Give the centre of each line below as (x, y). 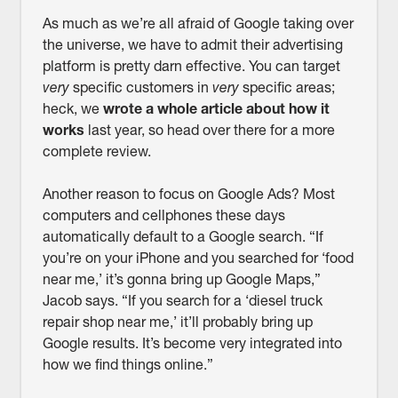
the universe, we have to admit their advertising (192, 45)
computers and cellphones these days (163, 215)
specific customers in (142, 88)
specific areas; (288, 88)
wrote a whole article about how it (216, 109)
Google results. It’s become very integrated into (192, 343)
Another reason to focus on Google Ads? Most (188, 194)
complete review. (98, 151)
